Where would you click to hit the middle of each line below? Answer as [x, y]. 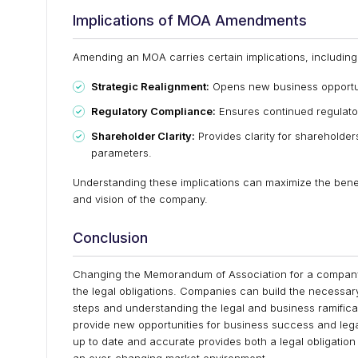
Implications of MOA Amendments [190, 20]
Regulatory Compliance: [153, 111]
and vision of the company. [140, 199]
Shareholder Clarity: [143, 136]
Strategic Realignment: [150, 86]
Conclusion [110, 238]
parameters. [121, 153]
